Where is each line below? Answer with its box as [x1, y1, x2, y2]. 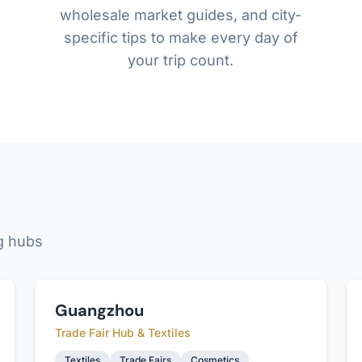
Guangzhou [54, 300, 144, 321]
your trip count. [128, 52, 234, 69]
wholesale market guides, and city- [60, 6, 302, 23]
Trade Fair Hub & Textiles [54, 326, 191, 339]
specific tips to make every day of [63, 29, 298, 46]
